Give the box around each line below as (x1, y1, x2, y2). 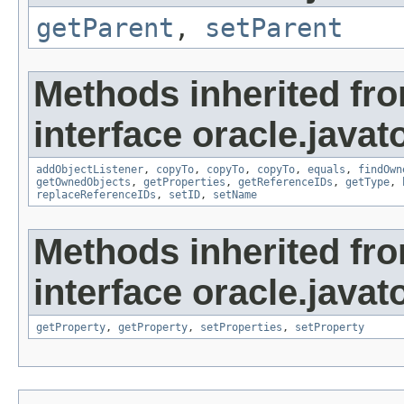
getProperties (143, 175, 225, 188)
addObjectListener (36, 162, 143, 176)
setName (213, 188, 257, 201)
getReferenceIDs (238, 175, 333, 188)
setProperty (295, 320, 364, 334)
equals (308, 162, 345, 176)
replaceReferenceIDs (36, 188, 156, 201)
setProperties (200, 320, 282, 334)
